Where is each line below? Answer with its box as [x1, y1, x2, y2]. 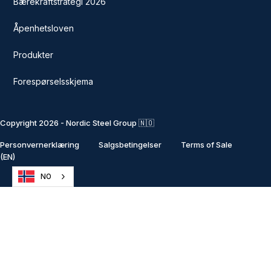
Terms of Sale [181, 139, 232, 149]
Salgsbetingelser [99, 139, 162, 149]
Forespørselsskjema [13, 76, 94, 87]
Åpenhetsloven [13, 22, 74, 33]
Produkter [13, 49, 54, 60]
